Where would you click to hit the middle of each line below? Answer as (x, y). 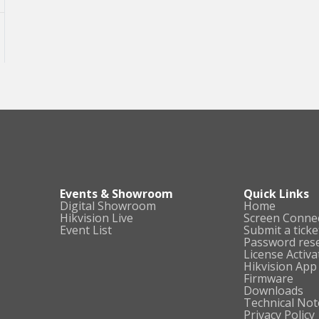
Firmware (269, 278)
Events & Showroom (116, 194)
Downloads (274, 291)
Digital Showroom (108, 206)
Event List (85, 230)
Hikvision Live (96, 218)
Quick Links (277, 194)
